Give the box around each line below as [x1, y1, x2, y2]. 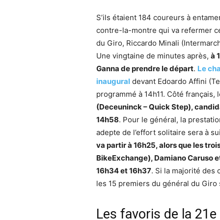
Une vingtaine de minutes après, [96, 51, 211, 60]
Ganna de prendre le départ [96, 63, 193, 73]
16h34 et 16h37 [96, 165, 151, 175]
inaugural [96, 76, 130, 86]
